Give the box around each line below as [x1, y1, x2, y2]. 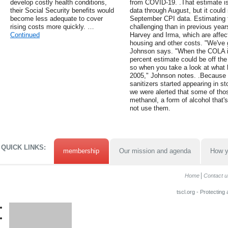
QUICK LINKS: [1, 144, 46, 152]
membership [63, 147, 100, 155]
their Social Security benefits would [10, 7, 114, 15]
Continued [10, 31, 40, 39]
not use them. [129, 104, 170, 112]
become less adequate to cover [10, 15, 103, 23]
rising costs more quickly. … [10, 23, 94, 31]
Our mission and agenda [119, 147, 191, 155]
